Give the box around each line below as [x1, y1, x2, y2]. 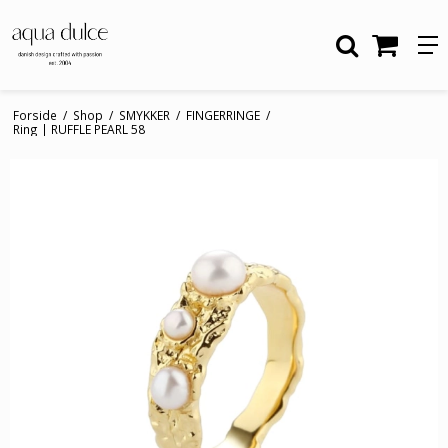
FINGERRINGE [185, 106, 260, 123]
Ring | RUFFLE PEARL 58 [12, 120, 145, 137]
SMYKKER [118, 106, 170, 123]
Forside [12, 106, 57, 123]
